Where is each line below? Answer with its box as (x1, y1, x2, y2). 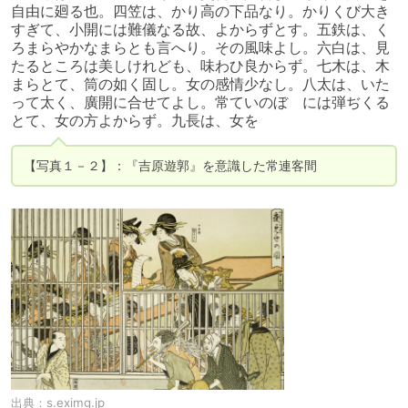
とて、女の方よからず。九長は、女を (11, 111, 259, 129)
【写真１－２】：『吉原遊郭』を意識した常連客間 (24, 157, 317, 173)
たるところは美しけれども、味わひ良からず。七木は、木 (11, 56, 390, 75)
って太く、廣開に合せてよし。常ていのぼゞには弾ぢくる (11, 93, 390, 111)
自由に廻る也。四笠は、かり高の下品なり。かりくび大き (11, 2, 390, 20)
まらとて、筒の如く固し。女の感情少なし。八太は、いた (11, 75, 390, 93)
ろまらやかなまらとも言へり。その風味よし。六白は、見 (11, 38, 390, 56)
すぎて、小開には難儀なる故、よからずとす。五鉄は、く (11, 20, 390, 38)
